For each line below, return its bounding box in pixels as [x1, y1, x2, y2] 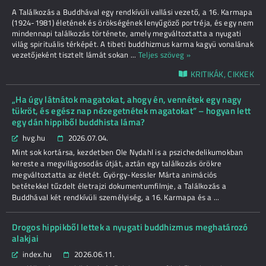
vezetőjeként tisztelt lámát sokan [12, 49, 131, 61]
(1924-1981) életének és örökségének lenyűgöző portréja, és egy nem [12, 17, 254, 28]
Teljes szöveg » [138, 49, 191, 61]
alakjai [12, 232, 39, 245]
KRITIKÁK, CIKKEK [190, 68, 254, 80]
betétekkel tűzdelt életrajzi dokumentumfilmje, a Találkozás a [12, 180, 226, 192]
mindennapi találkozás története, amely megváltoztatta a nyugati [12, 27, 242, 39]
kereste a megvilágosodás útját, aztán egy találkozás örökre [12, 157, 222, 169]
